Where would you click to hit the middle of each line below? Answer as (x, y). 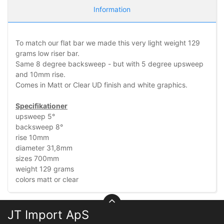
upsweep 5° (35, 116)
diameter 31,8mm (44, 147)
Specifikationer (41, 105)
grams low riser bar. (47, 53)
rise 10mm (32, 137)
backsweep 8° (39, 126)
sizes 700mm (37, 158)
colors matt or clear (47, 179)
